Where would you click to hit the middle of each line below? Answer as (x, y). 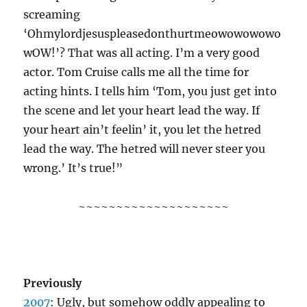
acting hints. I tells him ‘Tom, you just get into (150, 91)
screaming (52, 14)
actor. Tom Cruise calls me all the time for (136, 72)
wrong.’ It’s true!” (73, 168)
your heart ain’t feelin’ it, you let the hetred (143, 130)
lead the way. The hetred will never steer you (145, 149)
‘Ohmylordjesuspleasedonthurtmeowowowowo (152, 34)
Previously (53, 283)
